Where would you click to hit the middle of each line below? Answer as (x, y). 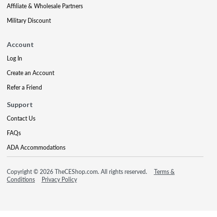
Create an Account (31, 73)
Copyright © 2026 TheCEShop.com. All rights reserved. (78, 172)
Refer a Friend (24, 87)
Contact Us (21, 118)
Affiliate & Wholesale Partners (45, 6)
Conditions (21, 179)
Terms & (164, 172)
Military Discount (29, 21)
